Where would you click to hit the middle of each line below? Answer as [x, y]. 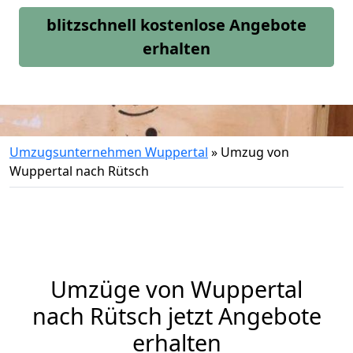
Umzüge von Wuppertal [176, 289]
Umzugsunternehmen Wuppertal [109, 152]
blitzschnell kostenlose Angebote [176, 25]
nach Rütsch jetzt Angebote [176, 316]
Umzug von [255, 152]
